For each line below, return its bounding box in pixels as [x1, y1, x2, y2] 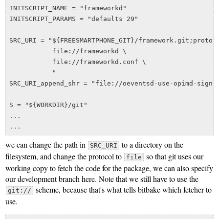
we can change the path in [5, 139, 88, 150]
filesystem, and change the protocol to [5, 151, 124, 162]
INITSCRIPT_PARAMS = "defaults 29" [9, 15, 138, 22]
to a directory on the [119, 139, 183, 150]
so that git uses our [144, 151, 203, 162]
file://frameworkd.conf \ [9, 58, 146, 66]
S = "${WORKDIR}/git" [9, 101, 88, 109]
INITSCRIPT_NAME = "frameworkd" [9, 4, 127, 12]
